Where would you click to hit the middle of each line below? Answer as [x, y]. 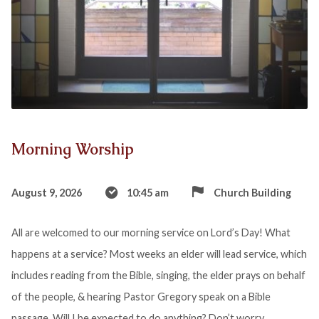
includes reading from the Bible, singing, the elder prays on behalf [158, 275]
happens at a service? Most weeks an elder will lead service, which [159, 253]
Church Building [252, 192]
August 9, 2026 [46, 192]
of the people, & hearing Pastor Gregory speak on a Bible [141, 296]
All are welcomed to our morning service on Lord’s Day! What [151, 232]
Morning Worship [72, 149]
